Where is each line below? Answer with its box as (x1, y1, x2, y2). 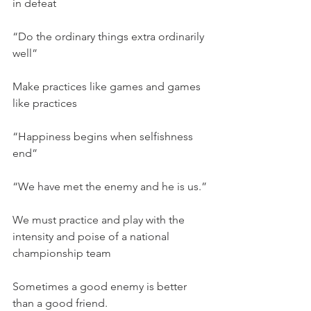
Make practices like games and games (12, 80, 203, 93)
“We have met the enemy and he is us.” (12, 180, 207, 193)
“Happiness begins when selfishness (12, 130, 196, 143)
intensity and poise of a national (12, 230, 172, 243)
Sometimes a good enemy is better (12, 280, 190, 293)
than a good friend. (12, 296, 108, 310)
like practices (12, 96, 77, 110)
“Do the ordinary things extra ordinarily (12, 30, 207, 43)
